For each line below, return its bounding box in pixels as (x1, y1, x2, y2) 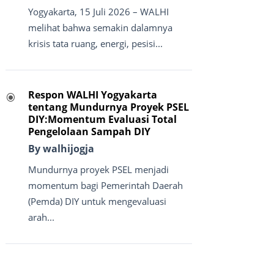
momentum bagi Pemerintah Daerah (28, 179, 183, 192)
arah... (28, 211, 54, 224)
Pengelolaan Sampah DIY (28, 125, 150, 139)
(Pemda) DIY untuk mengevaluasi (28, 195, 166, 208)
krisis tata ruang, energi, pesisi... (28, 37, 163, 50)
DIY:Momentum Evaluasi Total (28, 113, 177, 127)
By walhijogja (28, 142, 94, 156)
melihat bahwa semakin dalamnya (28, 21, 172, 34)
